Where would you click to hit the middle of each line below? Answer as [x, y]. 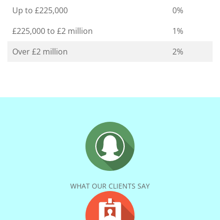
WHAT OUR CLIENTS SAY [110, 186]
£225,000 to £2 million [53, 31]
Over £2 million [40, 51]
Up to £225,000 [40, 10]
